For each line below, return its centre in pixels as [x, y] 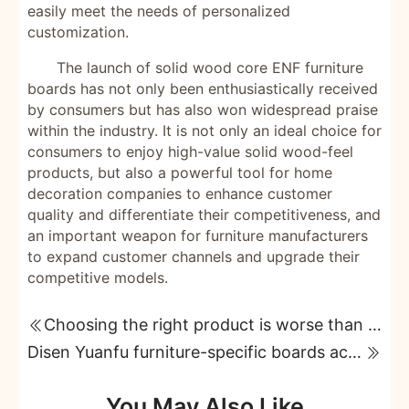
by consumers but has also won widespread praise [203, 110]
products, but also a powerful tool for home [180, 173]
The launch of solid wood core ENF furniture [210, 68]
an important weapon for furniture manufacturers [198, 236]
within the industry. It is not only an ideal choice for [204, 131]
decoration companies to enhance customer [180, 194]
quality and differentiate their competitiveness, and [204, 215]
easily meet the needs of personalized [159, 11]
